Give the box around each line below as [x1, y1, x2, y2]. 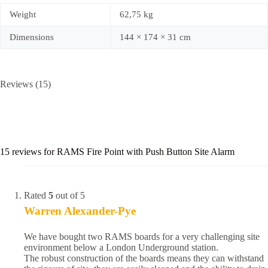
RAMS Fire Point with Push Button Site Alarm [57, 146, 234, 157]
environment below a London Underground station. [24, 242, 218, 253]
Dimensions [10, 32, 54, 42]
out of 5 [53, 190, 85, 201]
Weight [10, 9, 36, 19]
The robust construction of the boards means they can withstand [24, 253, 264, 264]
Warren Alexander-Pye [24, 205, 136, 218]
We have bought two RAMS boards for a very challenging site [24, 232, 260, 242]
